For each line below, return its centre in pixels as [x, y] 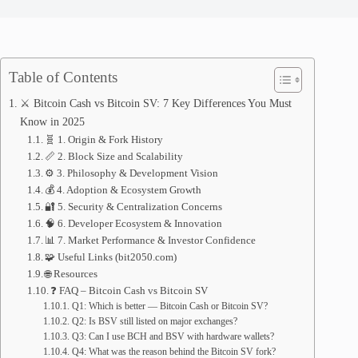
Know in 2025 [52, 121]
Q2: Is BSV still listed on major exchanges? [154, 322]
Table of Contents [63, 77]
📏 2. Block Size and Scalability [114, 156]
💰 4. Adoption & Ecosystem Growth [123, 190]
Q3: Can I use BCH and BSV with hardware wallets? [173, 337]
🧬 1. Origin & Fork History [104, 139]
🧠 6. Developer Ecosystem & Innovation [134, 223]
